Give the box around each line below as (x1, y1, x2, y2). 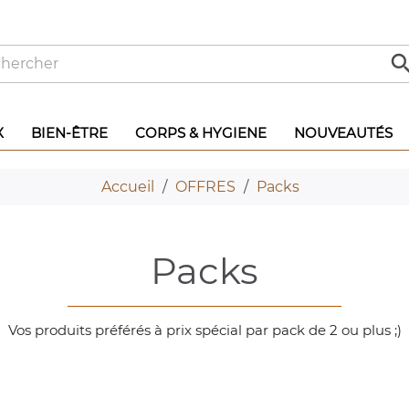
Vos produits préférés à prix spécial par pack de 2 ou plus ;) (7, 321, 402, 339)
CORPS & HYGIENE (135, 124, 267, 142)
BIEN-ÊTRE (31, 124, 108, 142)
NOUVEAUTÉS (294, 124, 393, 142)
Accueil (100, 178, 154, 195)
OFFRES (174, 178, 236, 195)
